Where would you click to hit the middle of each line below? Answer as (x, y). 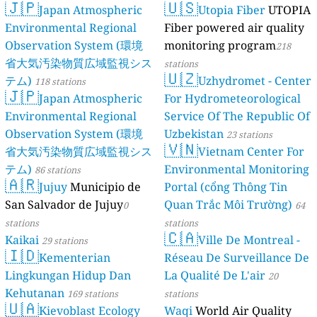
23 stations (249, 135)
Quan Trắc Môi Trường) (228, 205)
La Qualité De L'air (215, 276)
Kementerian (75, 258)
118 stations (60, 82)
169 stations (93, 294)
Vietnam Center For (251, 152)
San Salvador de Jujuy (64, 205)
